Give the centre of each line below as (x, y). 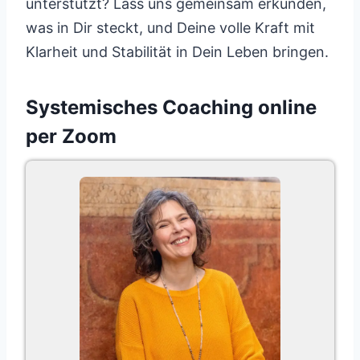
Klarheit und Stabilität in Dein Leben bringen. (177, 52)
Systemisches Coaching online (171, 107)
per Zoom (71, 136)
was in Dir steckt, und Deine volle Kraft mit (170, 28)
